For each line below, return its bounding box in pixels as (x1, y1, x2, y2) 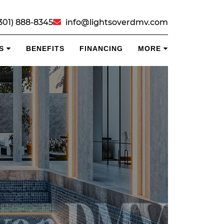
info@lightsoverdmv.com (65, 17, 168, 27)
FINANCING (79, 44, 123, 52)
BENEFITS (25, 44, 64, 52)
